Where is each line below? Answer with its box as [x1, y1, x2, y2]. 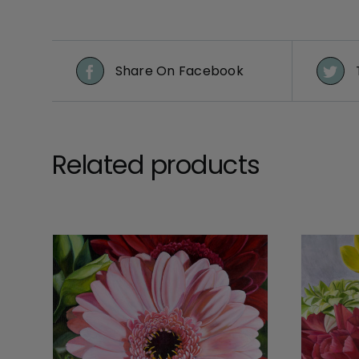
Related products [51, 147, 260, 184]
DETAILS [172, 338, 215, 352]
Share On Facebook [115, 62, 244, 81]
